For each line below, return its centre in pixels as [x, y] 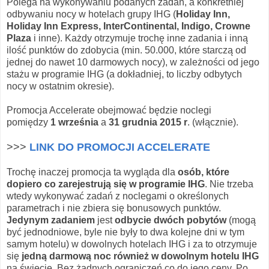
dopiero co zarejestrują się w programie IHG [106, 184]
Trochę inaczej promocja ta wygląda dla [91, 172]
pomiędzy [29, 122]
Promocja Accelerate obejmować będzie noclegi [109, 110]
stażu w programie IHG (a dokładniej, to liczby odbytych [124, 74]
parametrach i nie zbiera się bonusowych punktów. [114, 208]
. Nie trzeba [229, 184]
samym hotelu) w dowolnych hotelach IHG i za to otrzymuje [132, 244]
